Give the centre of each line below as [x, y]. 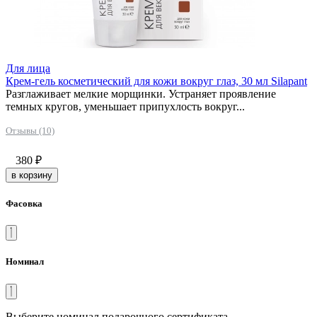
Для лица [28, 68]
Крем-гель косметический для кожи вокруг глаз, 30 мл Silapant [156, 81]
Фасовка [24, 204]
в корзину [32, 175]
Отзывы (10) [30, 130]
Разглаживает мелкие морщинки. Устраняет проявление [141, 93]
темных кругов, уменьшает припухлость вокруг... [125, 106]
